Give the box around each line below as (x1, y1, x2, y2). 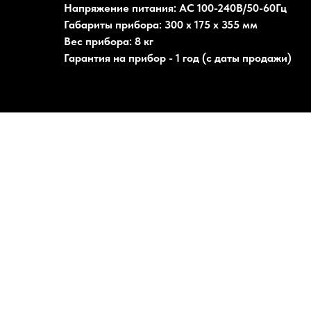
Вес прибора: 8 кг (64, 35, 153, 48)
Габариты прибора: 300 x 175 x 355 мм (64, 18, 258, 31)
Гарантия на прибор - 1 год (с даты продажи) (64, 51, 292, 65)
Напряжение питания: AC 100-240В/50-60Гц (64, 1, 287, 15)
